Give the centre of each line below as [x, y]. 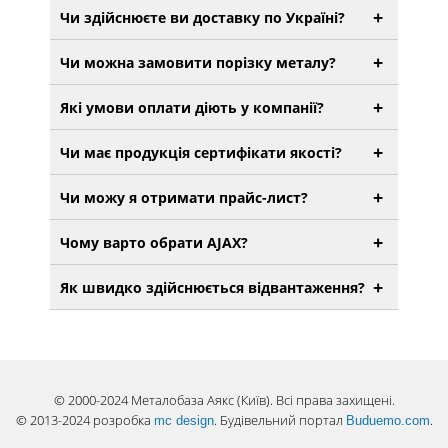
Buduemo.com [387, 420]
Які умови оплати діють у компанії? [192, 107]
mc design [183, 420]
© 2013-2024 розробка [84, 420]
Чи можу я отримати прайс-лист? [184, 197]
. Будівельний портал [279, 420]
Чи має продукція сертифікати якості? [201, 152]
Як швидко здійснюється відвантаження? [212, 287]
